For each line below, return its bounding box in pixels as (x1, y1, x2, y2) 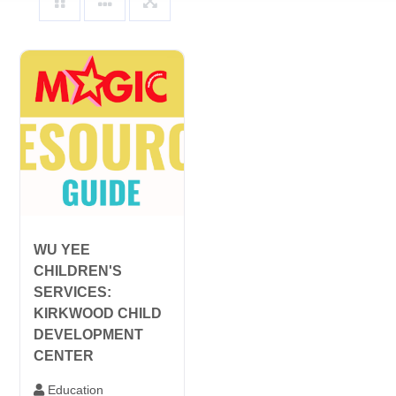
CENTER (33, 347, 94, 363)
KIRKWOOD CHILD (33, 305, 162, 321)
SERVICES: (33, 284, 111, 300)
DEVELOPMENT (33, 326, 143, 342)
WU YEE (33, 241, 90, 257)
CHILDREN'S (33, 263, 122, 278)
